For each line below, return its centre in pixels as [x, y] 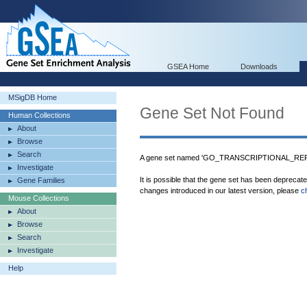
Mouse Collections [39, 198]
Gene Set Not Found [212, 113]
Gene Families [41, 180]
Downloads [259, 66]
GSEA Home [188, 66]
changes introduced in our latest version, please [220, 191]
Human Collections [39, 115]
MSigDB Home [33, 97]
